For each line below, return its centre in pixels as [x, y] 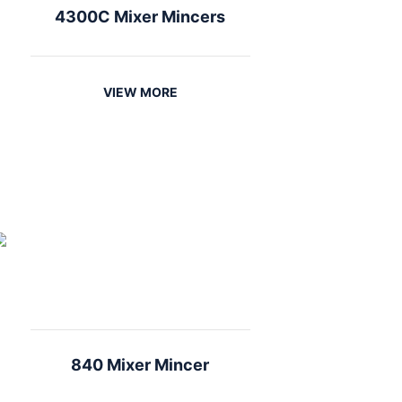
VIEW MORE [140, 92]
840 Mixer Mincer [140, 365]
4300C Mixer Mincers [140, 17]
